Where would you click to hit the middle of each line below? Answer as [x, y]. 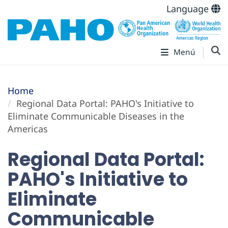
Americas [28, 129]
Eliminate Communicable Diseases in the [96, 116]
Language [189, 9]
